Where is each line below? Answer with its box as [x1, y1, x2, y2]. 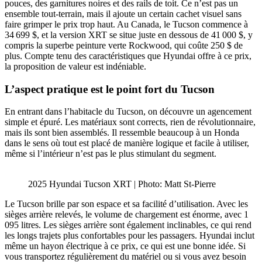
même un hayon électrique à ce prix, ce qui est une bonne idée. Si [5, 241, 246, 251]
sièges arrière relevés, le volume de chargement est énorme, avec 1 [5, 209, 250, 220]
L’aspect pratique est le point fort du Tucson [5, 82, 215, 95]
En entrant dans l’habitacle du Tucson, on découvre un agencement [5, 106, 251, 117]
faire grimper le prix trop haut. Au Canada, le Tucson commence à [5, 19, 248, 30]
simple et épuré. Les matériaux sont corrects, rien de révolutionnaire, [5, 117, 256, 127]
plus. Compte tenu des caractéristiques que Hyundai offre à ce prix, [5, 51, 251, 61]
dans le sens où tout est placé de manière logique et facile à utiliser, [5, 138, 249, 149]
